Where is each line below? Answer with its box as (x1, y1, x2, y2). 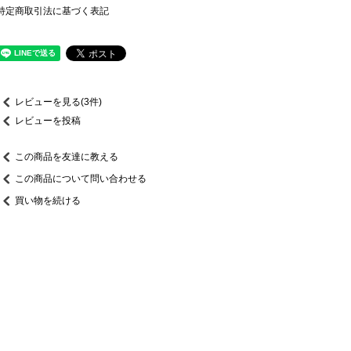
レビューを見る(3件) (14, 96, 102, 107)
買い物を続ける (14, 194, 81, 206)
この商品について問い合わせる (14, 172, 147, 184)
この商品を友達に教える (14, 150, 118, 162)
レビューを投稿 (14, 114, 81, 126)
